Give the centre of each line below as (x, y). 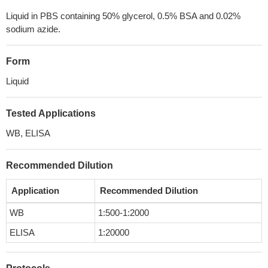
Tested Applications (51, 113)
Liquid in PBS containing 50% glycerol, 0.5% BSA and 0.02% (123, 16)
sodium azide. (33, 29)
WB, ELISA (28, 133)
